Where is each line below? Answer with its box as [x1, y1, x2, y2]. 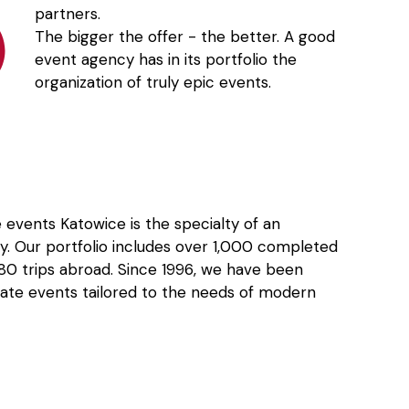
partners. [35, 4, 100, 25]
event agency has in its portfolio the [35, 49, 297, 70]
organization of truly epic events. [35, 72, 271, 93]
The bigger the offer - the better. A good [35, 26, 335, 47]
